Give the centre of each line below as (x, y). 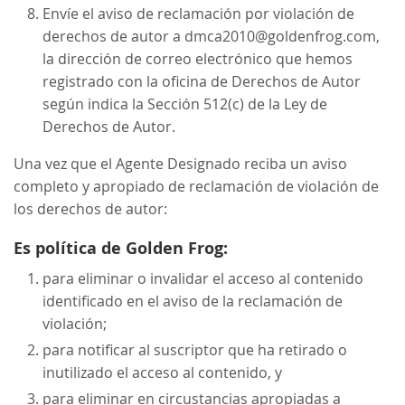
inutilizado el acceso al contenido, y (163, 372)
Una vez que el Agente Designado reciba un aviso (181, 163)
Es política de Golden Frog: (121, 248)
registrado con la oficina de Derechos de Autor (202, 81)
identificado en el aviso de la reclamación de (193, 301)
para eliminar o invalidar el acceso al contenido (203, 278)
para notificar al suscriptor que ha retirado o (195, 349)
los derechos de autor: (91, 208)
